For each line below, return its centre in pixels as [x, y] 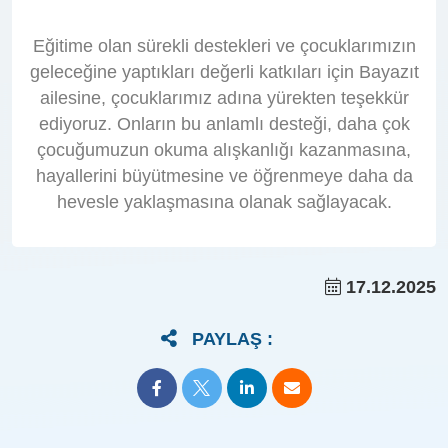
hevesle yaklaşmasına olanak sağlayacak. [224, 201]
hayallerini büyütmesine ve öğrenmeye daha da [224, 175]
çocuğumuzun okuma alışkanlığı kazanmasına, [224, 149]
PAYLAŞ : [232, 338]
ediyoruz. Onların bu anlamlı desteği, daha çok [224, 123]
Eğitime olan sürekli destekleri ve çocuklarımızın [224, 45]
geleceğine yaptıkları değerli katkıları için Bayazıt [224, 71]
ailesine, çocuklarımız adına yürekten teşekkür [224, 97]
